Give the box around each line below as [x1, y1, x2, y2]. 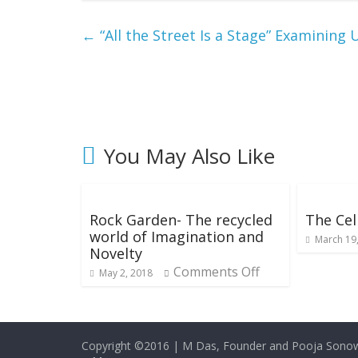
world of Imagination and [89, 226, 264, 246]
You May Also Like [104, 141, 275, 170]
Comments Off [173, 262, 260, 280]
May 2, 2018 [99, 265, 153, 280]
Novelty [89, 243, 142, 263]
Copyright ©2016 [82, 337, 169, 353]
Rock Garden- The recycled [89, 209, 272, 229]
